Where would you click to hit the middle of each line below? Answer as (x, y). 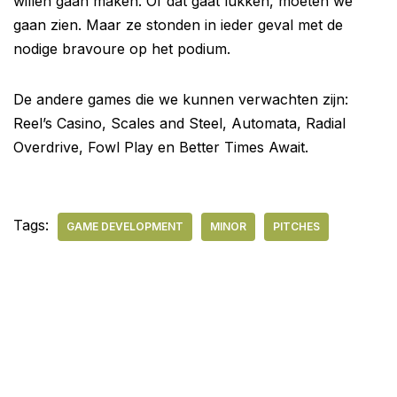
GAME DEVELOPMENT (125, 226)
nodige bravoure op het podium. (122, 48)
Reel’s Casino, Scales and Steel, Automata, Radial (179, 123)
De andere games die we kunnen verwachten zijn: (181, 99)
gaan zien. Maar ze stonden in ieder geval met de (178, 24)
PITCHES (296, 226)
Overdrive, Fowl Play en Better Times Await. (161, 147)
